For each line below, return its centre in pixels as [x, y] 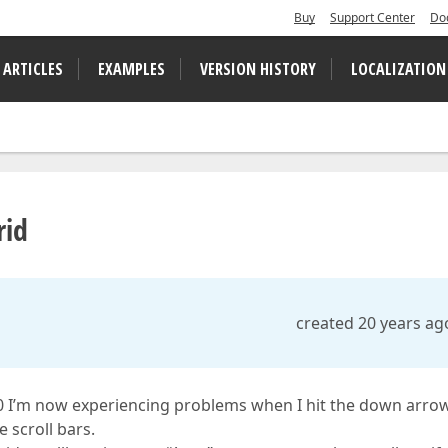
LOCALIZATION [398, 69]
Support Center [372, 17]
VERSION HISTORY [258, 69]
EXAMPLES [131, 69]
